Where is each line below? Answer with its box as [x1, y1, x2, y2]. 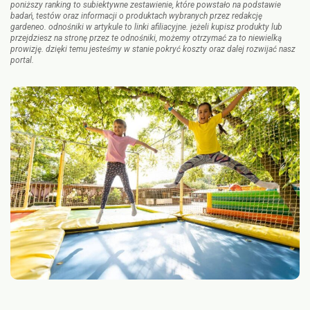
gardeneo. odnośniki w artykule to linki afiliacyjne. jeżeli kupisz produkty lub [10, 22, 282, 32]
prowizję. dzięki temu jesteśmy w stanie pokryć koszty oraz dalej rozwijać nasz [10, 44, 295, 54]
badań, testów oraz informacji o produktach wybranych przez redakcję [10, 11, 262, 21]
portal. [10, 55, 34, 65]
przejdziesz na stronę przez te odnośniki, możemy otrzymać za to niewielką [10, 33, 282, 43]
